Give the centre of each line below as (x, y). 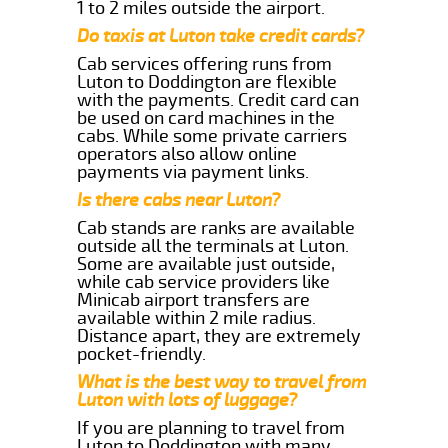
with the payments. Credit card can (218, 99)
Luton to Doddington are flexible (207, 81)
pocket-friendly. (142, 353)
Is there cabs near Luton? (179, 199)
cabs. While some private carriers (212, 135)
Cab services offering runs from (205, 63)
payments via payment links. (193, 171)
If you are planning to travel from (211, 427)
